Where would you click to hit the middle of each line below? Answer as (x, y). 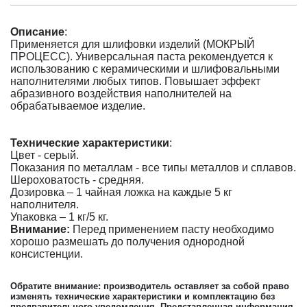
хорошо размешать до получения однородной (127, 242)
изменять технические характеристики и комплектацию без (143, 296)
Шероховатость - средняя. (77, 180)
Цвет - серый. (45, 155)
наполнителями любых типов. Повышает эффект (135, 81)
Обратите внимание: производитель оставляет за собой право (150, 286)
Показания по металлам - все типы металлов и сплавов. (153, 168)
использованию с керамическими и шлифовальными (145, 69)
